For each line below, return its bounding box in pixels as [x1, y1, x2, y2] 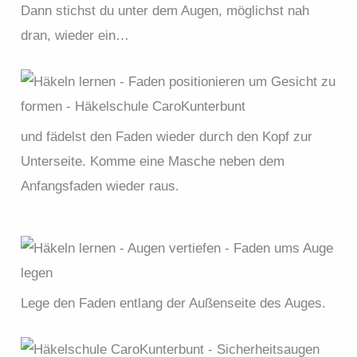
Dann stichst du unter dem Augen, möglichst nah [21, 3, 310, 19]
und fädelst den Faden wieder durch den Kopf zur [21, 129, 313, 145]
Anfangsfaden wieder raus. [21, 178, 180, 194]
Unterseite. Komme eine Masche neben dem [21, 154, 285, 170]
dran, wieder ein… [21, 28, 130, 44]
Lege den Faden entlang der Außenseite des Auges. [21, 296, 327, 312]
